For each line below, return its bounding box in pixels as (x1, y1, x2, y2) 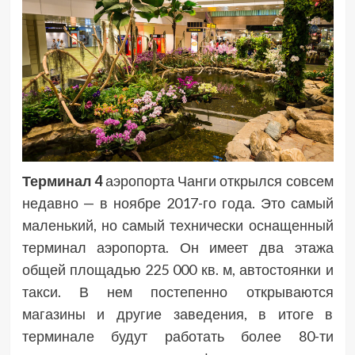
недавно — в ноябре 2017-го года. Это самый (21, 193, 334, 212)
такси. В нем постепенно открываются (21, 282, 334, 300)
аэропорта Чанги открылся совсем (101, 171, 334, 189)
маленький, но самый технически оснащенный (21, 216, 334, 234)
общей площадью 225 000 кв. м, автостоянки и (21, 260, 334, 278)
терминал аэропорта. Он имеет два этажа (21, 238, 334, 256)
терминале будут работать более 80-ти (21, 326, 334, 345)
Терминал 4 (21, 171, 102, 189)
